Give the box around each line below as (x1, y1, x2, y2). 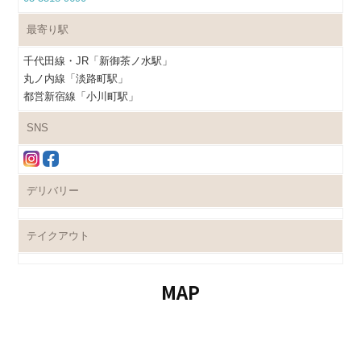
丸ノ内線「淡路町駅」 (23, 73, 129, 85)
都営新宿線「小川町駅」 (23, 90, 139, 103)
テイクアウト (27, 230, 90, 243)
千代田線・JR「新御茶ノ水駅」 (23, 55, 173, 68)
